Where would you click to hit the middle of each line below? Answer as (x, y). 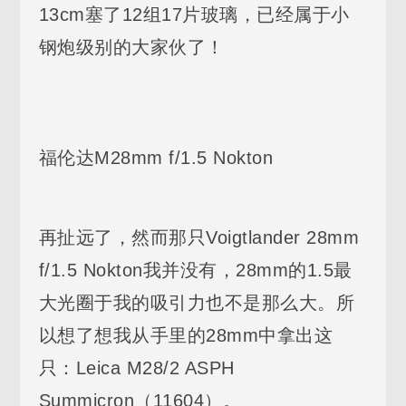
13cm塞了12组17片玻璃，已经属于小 (194, 14)
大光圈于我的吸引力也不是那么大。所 (197, 302)
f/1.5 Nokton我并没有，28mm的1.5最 (195, 270)
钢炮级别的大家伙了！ (131, 47)
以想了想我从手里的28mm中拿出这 (186, 335)
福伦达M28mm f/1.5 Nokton (156, 157)
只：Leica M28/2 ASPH (136, 367)
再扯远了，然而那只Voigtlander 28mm (199, 237)
